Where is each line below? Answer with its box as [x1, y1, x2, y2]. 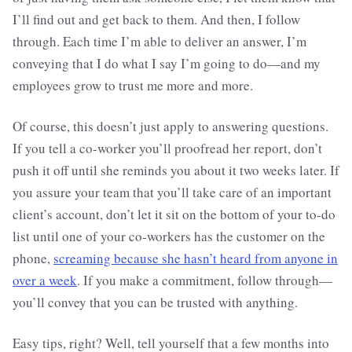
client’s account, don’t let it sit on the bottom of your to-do [13, 205, 335, 224]
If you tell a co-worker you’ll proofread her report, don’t [13, 139, 322, 158]
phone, [13, 249, 53, 268]
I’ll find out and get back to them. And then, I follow [13, 10, 300, 29]
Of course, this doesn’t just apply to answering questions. [13, 117, 328, 136]
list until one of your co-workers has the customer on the [13, 227, 325, 246]
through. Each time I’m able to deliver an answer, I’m [13, 32, 306, 51]
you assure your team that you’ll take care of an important [13, 183, 332, 202]
